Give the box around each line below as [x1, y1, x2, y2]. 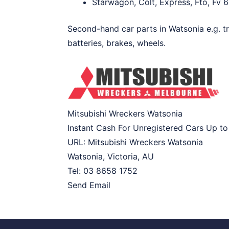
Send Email [67, 180, 110, 190]
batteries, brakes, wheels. [67, 38, 166, 48]
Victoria [107, 151, 138, 162]
